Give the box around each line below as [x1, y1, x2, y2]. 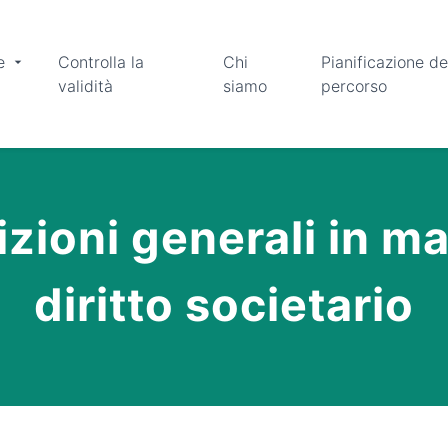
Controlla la [58, 52, 144, 72]
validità [58, 76, 113, 96]
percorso [320, 76, 387, 96]
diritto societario [34, 277, 414, 332]
